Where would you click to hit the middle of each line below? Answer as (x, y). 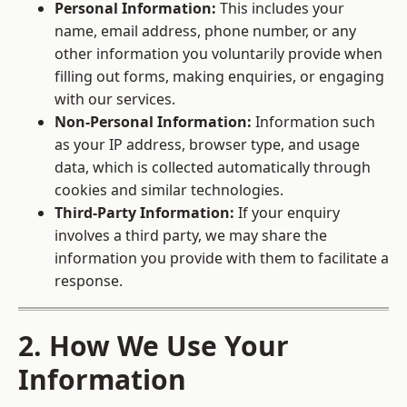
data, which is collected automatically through (213, 168)
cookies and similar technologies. (169, 190)
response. (89, 281)
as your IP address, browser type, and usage (207, 145)
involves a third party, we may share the (191, 236)
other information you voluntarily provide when (218, 54)
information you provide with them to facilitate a (222, 258)
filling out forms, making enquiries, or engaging (219, 77)
